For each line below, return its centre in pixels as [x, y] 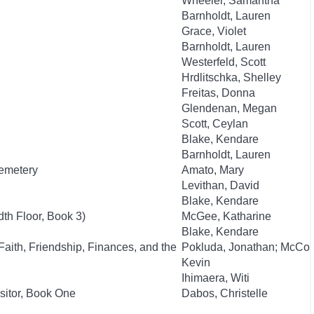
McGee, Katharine [226, 216]
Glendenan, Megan [229, 108]
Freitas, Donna [218, 93]
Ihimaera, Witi [216, 278]
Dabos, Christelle [225, 293]
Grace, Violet [214, 31]
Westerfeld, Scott [224, 62]
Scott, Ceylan [215, 124]
